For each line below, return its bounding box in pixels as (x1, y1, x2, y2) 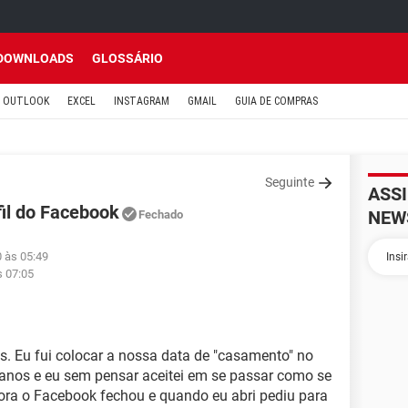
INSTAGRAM (114, 95, 169, 107)
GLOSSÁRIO (92, 51, 163, 66)
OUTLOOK (3, 95, 49, 107)
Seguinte (265, 175, 314, 189)
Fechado (138, 208, 183, 221)
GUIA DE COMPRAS (235, 95, 318, 107)
